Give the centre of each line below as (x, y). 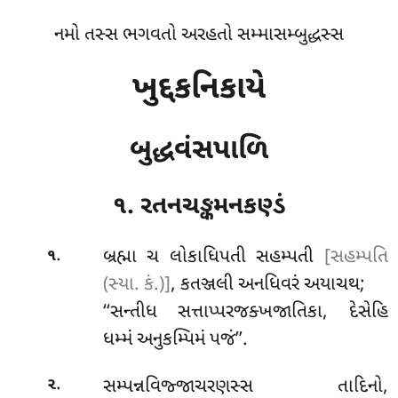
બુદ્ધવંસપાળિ (199, 151)
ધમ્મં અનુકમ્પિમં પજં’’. (175, 341)
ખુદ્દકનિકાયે (199, 90)
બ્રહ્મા (125, 258)
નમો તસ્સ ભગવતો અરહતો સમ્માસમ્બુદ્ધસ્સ (199, 36)
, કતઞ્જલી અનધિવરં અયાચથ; (267, 286)
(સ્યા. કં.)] (136, 286)
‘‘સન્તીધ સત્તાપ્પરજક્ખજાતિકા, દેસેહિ (245, 313)
